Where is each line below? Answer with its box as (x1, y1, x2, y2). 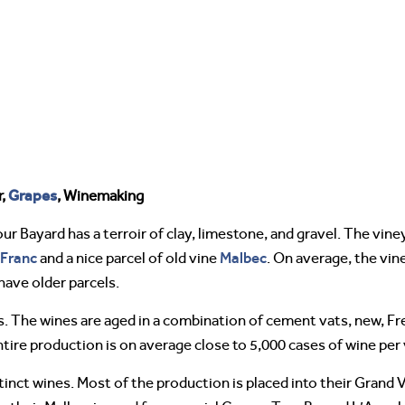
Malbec (220, 249, 267, 268)
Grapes (8, 186, 57, 205)
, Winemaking (57, 187, 144, 205)
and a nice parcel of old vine (37, 250, 220, 268)
